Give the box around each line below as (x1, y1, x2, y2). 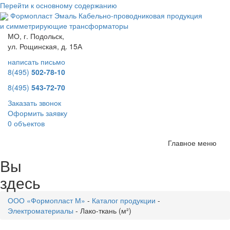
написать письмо (8, 56, 65, 67)
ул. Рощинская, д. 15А (8, 41, 82, 52)
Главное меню (168, 138, 217, 148)
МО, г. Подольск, (8, 31, 64, 42)
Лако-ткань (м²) (80, 205, 131, 216)
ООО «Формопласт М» (8, 195, 85, 206)
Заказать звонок (8, 98, 61, 108)
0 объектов (8, 118, 45, 129)
